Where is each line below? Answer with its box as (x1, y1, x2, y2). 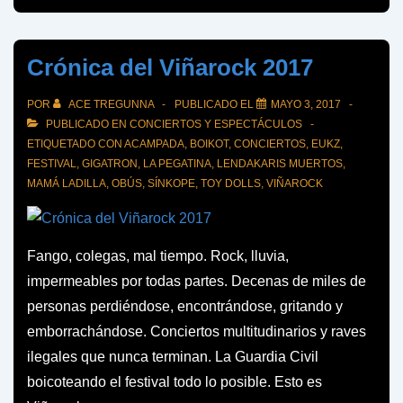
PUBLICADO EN (43, 117, 130, 130)
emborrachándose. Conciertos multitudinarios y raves (27, 323, 366, 339)
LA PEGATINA (143, 157, 211, 170)
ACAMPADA (124, 137, 184, 150)
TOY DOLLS (201, 176, 261, 190)
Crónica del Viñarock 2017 (27, 53, 313, 81)
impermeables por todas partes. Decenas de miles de (27, 273, 366, 289)
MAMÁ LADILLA (27, 176, 106, 190)
